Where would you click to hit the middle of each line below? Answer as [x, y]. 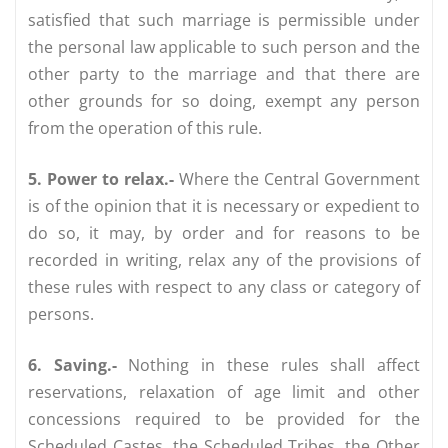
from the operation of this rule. [145, 127]
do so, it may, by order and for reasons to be [224, 232]
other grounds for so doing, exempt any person [224, 100]
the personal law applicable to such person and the [224, 46]
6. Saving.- [72, 364]
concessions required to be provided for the [224, 418]
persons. [61, 313]
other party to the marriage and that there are [224, 73]
